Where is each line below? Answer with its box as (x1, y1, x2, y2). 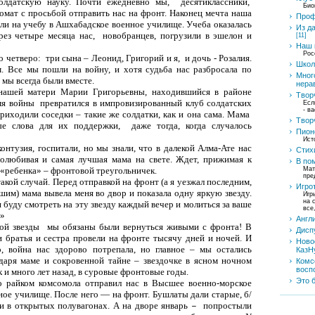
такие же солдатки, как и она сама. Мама (84, 108, 250, 120)
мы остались (199, 243, 252, 255)
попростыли (203, 300, 252, 311)
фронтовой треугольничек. (51, 165, 157, 176)
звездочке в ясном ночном (143, 255, 252, 266)
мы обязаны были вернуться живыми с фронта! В (46, 221, 252, 232)
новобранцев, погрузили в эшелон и (103, 30, 252, 41)
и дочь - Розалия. (184, 52, 252, 63)
